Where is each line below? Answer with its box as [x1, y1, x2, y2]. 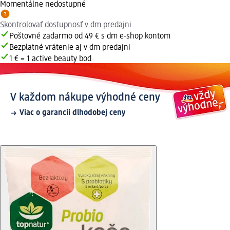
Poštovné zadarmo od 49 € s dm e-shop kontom [9, 32, 170, 41]
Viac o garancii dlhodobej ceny [20, 109, 125, 118]
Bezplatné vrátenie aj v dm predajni [9, 44, 130, 52]
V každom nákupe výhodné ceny [10, 92, 160, 104]
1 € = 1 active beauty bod [9, 55, 91, 64]
